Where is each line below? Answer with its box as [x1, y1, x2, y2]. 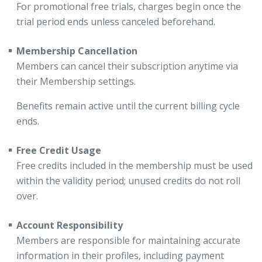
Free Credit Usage [16, 144, 101, 157]
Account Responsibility [16, 219, 123, 232]
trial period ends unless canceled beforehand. [16, 15, 215, 28]
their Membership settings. [16, 75, 136, 88]
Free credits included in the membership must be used [16, 159, 253, 172]
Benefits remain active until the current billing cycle [16, 99, 240, 112]
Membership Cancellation [16, 44, 137, 57]
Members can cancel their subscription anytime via [16, 60, 238, 73]
